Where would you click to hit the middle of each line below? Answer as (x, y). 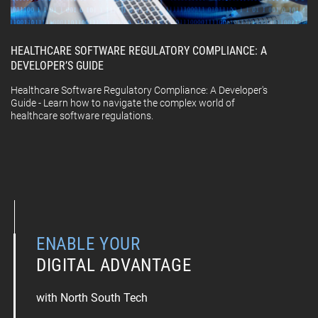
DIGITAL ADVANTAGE (114, 265)
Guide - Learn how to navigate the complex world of (123, 103)
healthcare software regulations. (82, 116)
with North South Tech (92, 298)
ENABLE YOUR (88, 244)
